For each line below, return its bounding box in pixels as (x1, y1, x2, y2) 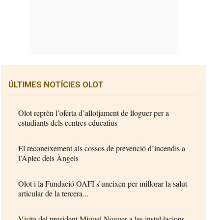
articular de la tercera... (18, 188, 89, 198)
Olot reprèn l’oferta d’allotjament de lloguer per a (18, 107, 169, 118)
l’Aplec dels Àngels (18, 152, 79, 163)
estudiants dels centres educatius (18, 117, 118, 128)
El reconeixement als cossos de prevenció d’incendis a (18, 142, 186, 153)
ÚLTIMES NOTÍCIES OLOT (8, 79, 104, 89)
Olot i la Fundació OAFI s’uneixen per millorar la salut (18, 178, 188, 189)
